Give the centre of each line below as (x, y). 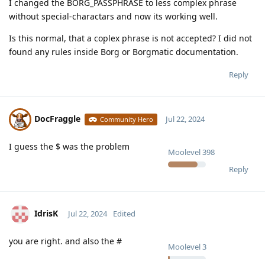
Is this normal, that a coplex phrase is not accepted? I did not (130, 38)
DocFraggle (57, 119)
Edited (124, 214)
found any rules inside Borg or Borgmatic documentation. (124, 52)
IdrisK (46, 214)
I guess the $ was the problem (69, 147)
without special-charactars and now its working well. (113, 17)
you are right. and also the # (65, 241)
